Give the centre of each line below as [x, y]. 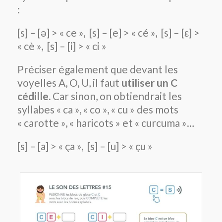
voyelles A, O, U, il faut [68, 82]
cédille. [34, 96]
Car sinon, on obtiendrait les [116, 96]
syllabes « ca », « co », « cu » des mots [98, 109]
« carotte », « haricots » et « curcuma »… [106, 122]
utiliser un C [148, 82]
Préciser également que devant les [98, 69]
